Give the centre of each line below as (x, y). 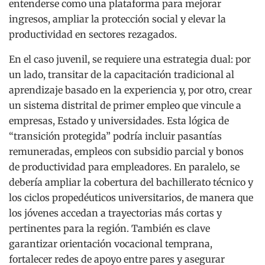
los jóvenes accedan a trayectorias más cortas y (115, 213)
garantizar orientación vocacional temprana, (111, 244)
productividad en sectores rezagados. (93, 35)
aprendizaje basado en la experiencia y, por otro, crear (130, 90)
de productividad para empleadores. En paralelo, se (124, 167)
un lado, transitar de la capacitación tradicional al (122, 75)
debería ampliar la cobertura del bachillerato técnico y (131, 182)
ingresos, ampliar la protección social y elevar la (117, 19)
